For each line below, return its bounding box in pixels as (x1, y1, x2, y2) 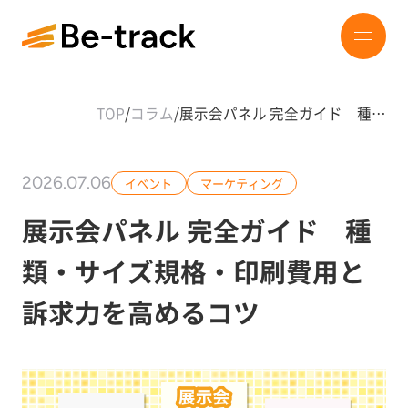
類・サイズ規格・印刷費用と (21, 252, 365, 291)
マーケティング (199, 174, 283, 192)
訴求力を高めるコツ (21, 293, 260, 331)
